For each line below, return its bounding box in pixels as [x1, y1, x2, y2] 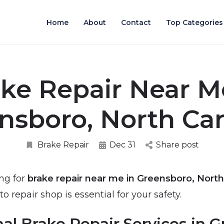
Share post [156, 140, 199, 149]
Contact [121, 17, 151, 27]
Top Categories [166, 17, 223, 27]
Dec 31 [109, 140, 135, 149]
